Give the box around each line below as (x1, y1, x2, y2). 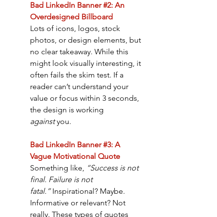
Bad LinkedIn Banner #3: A (30, 140, 122, 150)
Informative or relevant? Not (30, 198, 127, 208)
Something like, (30, 163, 86, 173)
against (30, 117, 55, 126)
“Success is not (86, 163, 140, 173)
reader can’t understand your (30, 82, 130, 92)
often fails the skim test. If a (30, 70, 125, 80)
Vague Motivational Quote (30, 152, 120, 161)
